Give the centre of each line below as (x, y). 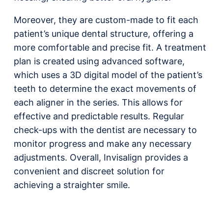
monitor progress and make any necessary (103, 144)
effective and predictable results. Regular (99, 116)
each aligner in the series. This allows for (98, 102)
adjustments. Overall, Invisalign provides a (101, 157)
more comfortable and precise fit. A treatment (110, 47)
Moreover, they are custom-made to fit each (106, 20)
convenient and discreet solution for (89, 171)
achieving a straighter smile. (73, 185)
